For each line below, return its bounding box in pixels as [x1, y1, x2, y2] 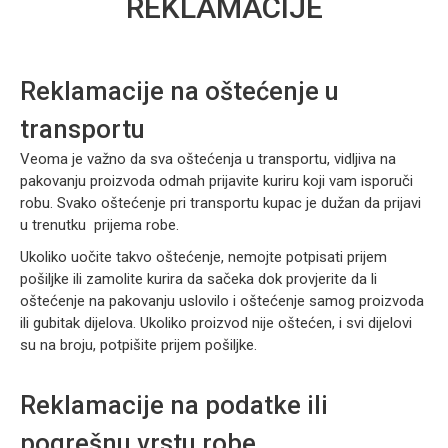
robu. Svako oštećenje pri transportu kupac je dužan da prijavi [20, 194, 421, 212]
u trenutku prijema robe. [20, 216, 179, 234]
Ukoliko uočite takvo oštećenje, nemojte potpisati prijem [20, 248, 387, 266]
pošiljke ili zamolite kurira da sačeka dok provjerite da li [20, 270, 377, 288]
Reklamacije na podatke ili [20, 390, 328, 420]
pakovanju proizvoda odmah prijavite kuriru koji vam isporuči [20, 172, 413, 190]
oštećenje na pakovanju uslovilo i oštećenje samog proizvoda [20, 292, 424, 310]
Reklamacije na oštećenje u [20, 76, 339, 106]
